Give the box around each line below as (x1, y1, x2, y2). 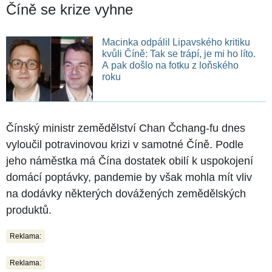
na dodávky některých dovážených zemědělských (6, 187, 246, 200)
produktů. (6, 203, 52, 216)
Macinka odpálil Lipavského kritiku (101, 36, 250, 47)
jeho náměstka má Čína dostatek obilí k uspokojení (6, 154, 253, 167)
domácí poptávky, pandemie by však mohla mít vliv (6, 171, 252, 183)
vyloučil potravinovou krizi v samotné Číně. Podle (6, 138, 243, 151)
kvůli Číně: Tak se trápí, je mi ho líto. (101, 48, 256, 59)
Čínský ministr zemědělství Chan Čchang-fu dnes (6, 121, 245, 134)
